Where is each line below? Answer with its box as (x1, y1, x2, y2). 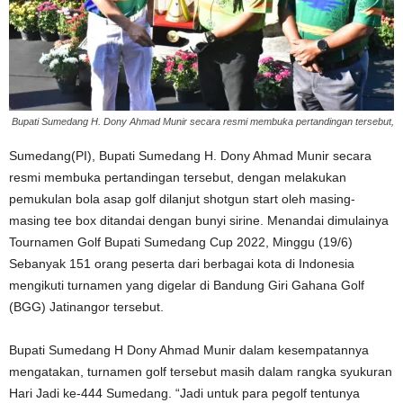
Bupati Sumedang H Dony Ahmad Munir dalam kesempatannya (9, 343, 369, 358)
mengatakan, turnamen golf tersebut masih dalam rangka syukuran (9, 364, 392, 380)
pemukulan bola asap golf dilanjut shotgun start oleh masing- (9, 192, 355, 207)
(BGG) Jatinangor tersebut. (9, 300, 164, 315)
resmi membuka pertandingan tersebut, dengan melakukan (9, 170, 346, 185)
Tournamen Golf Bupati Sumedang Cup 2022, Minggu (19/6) (9, 235, 353, 250)
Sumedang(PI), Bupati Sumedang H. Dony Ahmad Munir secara (9, 148, 372, 164)
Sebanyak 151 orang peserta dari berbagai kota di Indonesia (9, 256, 354, 272)
